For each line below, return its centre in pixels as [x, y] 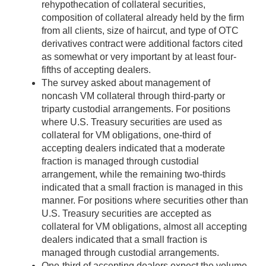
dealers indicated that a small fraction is [124, 240]
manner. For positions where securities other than [145, 201]
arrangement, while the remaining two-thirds [134, 175]
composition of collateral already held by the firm [143, 18]
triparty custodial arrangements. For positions [136, 109]
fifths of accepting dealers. [96, 70]
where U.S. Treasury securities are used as [132, 122]
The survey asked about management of [126, 83]
